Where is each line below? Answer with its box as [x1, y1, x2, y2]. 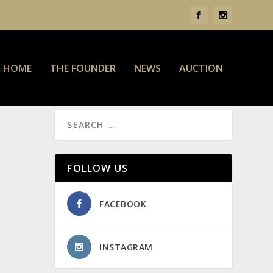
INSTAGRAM [99, 241, 153, 253]
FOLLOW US [67, 161, 129, 175]
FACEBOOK [99, 197, 147, 210]
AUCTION [179, 62, 223, 75]
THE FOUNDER [49, 62, 116, 75]
